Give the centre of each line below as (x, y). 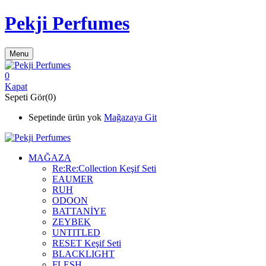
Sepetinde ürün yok (65, 117)
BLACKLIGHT (83, 254)
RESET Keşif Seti (87, 243)
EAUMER (73, 179)
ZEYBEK (72, 221)
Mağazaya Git (130, 117)
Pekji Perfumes (67, 23)
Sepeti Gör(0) (30, 97)
